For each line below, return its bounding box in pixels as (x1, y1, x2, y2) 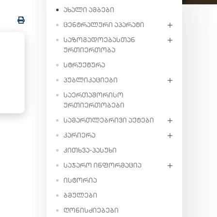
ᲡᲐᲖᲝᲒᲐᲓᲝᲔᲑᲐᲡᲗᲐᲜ (63, 35, 135, 44)
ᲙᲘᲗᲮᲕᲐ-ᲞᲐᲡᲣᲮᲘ (63, 146, 117, 155)
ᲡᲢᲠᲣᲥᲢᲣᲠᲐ (63, 61, 105, 69)
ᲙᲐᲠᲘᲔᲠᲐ (63, 131, 95, 139)
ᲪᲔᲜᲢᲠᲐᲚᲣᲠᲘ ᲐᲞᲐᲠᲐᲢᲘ (63, 20, 144, 29)
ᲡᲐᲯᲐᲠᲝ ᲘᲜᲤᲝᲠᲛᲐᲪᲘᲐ (63, 161, 141, 170)
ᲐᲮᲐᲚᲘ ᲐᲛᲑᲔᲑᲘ (63, 5, 114, 14)
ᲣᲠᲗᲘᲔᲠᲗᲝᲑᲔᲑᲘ (63, 101, 124, 109)
